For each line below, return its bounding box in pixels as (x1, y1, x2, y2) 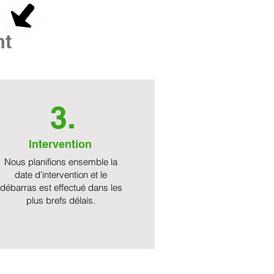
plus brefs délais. (26, 194, 96, 206)
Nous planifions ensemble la (4, 156, 118, 168)
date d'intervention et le (15, 169, 108, 180)
